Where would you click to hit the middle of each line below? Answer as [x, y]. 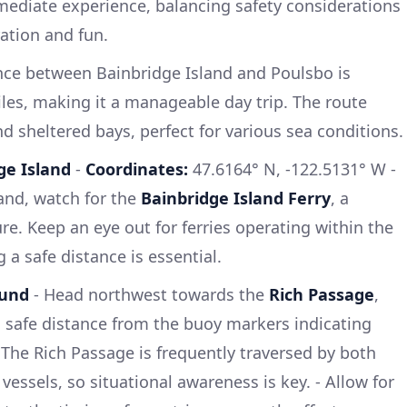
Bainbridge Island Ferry [236, 198]
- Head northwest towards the [149, 294]
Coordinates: [137, 169]
